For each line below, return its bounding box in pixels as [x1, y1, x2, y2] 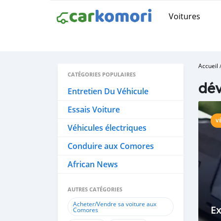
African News [68, 159, 118, 170]
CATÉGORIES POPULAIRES [68, 71, 136, 78]
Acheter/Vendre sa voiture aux [73, 200, 156, 208]
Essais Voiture [68, 104, 120, 115]
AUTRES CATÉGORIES [68, 185, 122, 193]
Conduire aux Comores [68, 141, 154, 151]
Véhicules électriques [68, 122, 147, 133]
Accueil [198, 62, 218, 70]
